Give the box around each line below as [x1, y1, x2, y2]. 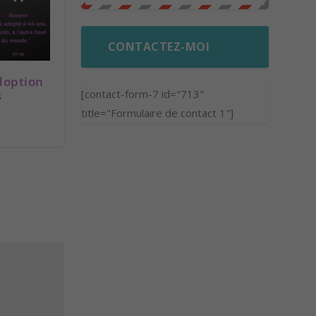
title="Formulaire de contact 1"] [80, 106, 233, 121]
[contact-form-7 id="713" [80, 87, 204, 102]
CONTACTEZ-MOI [107, 39, 210, 55]
